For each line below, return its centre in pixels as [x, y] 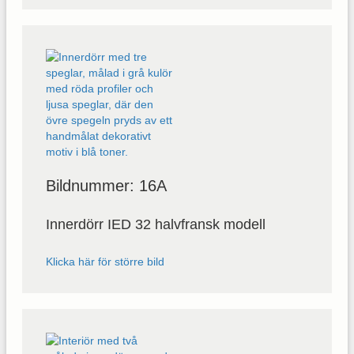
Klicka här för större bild [105, 261]
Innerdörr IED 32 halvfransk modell [156, 224]
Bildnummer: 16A [106, 185]
